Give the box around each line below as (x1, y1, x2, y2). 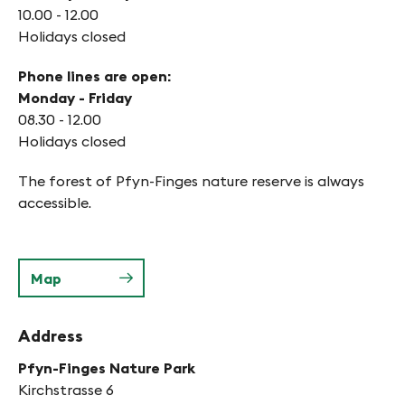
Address (18, 325, 83, 347)
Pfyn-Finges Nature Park (18, 359, 195, 378)
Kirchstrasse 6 (18, 381, 114, 400)
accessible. (18, 193, 91, 212)
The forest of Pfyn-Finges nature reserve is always (18, 172, 364, 191)
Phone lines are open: (18, 67, 171, 86)
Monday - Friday (18, 89, 136, 108)
